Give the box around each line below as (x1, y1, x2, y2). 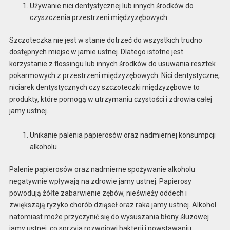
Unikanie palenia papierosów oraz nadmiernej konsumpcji (29, 130, 216, 139)
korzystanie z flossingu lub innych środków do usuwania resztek (9, 60, 216, 68)
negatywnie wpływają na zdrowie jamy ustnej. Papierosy (9, 177, 191, 185)
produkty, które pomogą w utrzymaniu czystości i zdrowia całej (9, 95, 212, 104)
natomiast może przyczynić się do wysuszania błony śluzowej (9, 212, 209, 221)
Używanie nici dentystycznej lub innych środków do (29, 2, 194, 10)
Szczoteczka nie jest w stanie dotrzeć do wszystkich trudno (9, 36, 202, 45)
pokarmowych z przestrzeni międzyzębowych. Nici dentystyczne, (9, 71, 220, 80)
